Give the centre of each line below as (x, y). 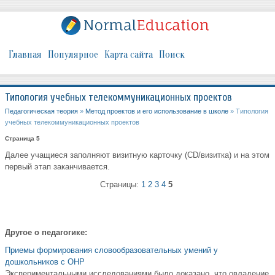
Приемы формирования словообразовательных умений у (111, 250)
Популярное (73, 55)
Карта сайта (129, 55)
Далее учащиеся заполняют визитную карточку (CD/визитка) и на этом (137, 155)
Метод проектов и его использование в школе (157, 111)
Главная (25, 55)
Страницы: (121, 185)
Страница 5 (22, 139)
